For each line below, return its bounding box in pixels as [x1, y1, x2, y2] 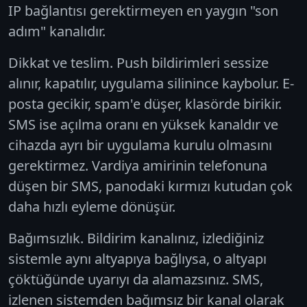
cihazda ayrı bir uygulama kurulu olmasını [8, 135, 272, 154]
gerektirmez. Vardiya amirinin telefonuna [8, 156, 267, 175]
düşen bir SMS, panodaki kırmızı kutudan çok [8, 176, 293, 195]
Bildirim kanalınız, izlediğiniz [84, 228, 264, 247]
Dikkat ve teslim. [8, 53, 113, 72]
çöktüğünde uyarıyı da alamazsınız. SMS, [8, 269, 263, 288]
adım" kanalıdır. [8, 21, 106, 40]
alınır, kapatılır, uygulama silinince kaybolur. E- [8, 73, 294, 93]
